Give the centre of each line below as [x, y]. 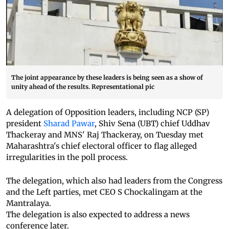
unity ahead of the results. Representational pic [83, 87]
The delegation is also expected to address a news [98, 215]
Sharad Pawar [69, 124]
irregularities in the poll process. [67, 157]
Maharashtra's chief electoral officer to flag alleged [101, 146]
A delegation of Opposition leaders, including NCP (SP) [108, 112]
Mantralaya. [29, 203]
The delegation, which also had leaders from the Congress [114, 181]
